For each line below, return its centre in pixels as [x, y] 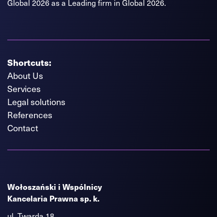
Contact [23, 127]
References [30, 114]
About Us [25, 75]
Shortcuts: [29, 62]
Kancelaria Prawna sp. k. [53, 198]
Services [24, 88]
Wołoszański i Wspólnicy [54, 186]
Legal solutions [36, 101]
